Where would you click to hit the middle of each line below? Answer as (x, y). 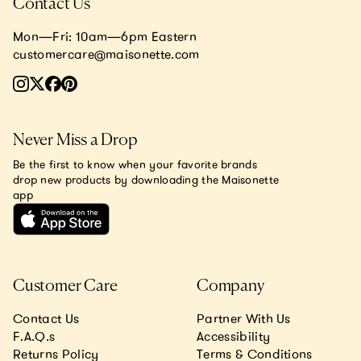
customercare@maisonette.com (106, 54)
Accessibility (234, 336)
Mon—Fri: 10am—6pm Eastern (105, 36)
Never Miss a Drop (75, 140)
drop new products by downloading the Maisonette (146, 180)
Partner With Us (244, 319)
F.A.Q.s (34, 336)
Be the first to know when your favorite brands (135, 164)
